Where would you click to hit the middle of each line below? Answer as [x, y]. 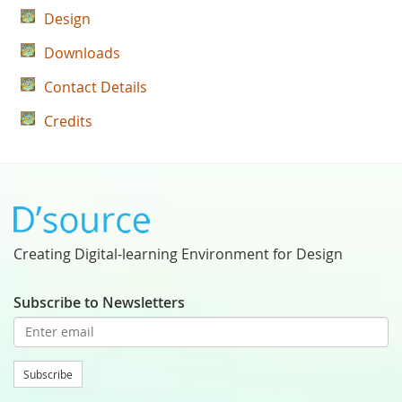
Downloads [82, 52]
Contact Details [96, 87]
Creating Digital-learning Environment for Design [178, 253]
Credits [68, 121]
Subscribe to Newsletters [99, 302]
